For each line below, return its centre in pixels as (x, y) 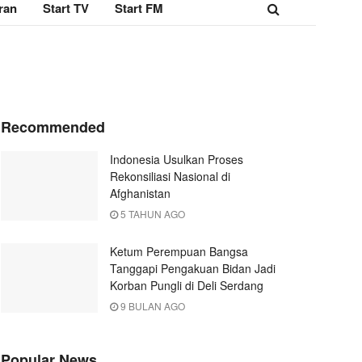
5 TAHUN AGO (152, 214)
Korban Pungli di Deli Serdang (187, 285)
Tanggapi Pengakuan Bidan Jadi (193, 268)
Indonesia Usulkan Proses (177, 159)
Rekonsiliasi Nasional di (170, 176)
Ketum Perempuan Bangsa (179, 251)
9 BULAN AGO (152, 306)
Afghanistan (140, 193)
